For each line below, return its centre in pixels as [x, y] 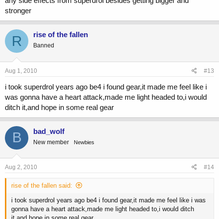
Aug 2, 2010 [21, 167]
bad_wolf [49, 131]
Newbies [84, 142]
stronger [18, 11]
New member [51, 142]
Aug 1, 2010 [21, 71]
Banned [44, 46]
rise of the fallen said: [42, 186]
